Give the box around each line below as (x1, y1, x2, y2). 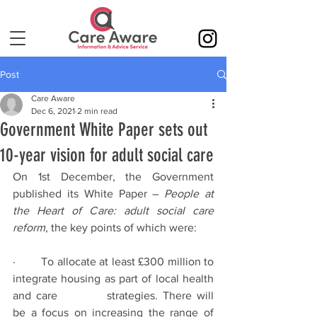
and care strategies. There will (13, 289, 63, 301)
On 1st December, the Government (13, 171, 214, 183)
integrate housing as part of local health (13, 272, 214, 284)
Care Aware (31, 93, 75, 103)
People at (164, 188, 214, 200)
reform (13, 221, 45, 234)
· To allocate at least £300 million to (13, 255, 214, 267)
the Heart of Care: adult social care (13, 204, 214, 217)
